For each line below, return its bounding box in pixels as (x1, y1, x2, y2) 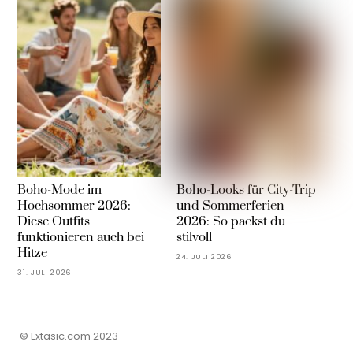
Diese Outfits (17, 213, 91, 229)
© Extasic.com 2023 (19, 328, 118, 344)
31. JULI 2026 (17, 266, 72, 277)
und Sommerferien (176, 197, 284, 214)
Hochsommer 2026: (17, 197, 132, 214)
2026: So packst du (176, 213, 285, 229)
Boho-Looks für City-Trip (176, 181, 316, 198)
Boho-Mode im (17, 181, 102, 198)
